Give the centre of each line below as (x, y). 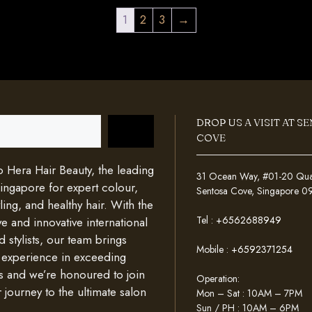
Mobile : (213, 249)
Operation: (218, 278)
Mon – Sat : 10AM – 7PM (249, 293)
